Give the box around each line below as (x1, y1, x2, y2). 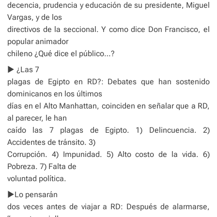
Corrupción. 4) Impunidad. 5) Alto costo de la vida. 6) (7, 150, 210, 159)
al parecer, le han (7, 113, 67, 123)
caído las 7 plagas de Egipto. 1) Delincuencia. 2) (7, 125, 210, 135)
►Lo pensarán (7, 190, 58, 200)
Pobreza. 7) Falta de (7, 162, 77, 171)
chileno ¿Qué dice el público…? (7, 49, 115, 59)
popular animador (7, 37, 68, 46)
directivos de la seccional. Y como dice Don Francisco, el (7, 25, 210, 34)
